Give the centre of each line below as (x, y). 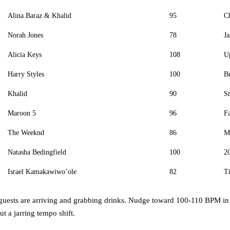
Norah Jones (25, 35)
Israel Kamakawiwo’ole (42, 171)
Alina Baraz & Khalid (40, 15)
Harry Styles (26, 74)
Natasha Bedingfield (37, 152)
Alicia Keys (25, 54)
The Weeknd (26, 132)
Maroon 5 (22, 113)
